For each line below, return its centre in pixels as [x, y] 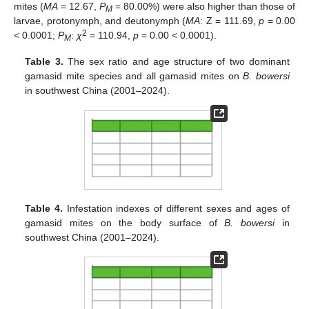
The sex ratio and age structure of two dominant [176, 62]
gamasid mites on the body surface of [125, 223]
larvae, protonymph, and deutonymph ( [100, 21]
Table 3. [44, 62]
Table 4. [44, 209]
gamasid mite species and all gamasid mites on [134, 76]
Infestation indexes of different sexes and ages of [176, 209]
